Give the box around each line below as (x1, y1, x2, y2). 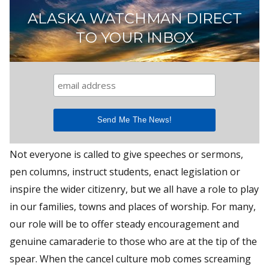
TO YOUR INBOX (75, 28, 194, 46)
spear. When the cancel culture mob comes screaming (10, 252, 251, 265)
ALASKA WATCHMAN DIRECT (27, 9, 242, 27)
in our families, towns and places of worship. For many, (10, 199, 256, 213)
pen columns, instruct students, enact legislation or (10, 165, 240, 178)
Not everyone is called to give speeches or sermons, (10, 147, 243, 161)
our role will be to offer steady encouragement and (10, 217, 239, 231)
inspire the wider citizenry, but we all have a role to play (10, 182, 259, 196)
